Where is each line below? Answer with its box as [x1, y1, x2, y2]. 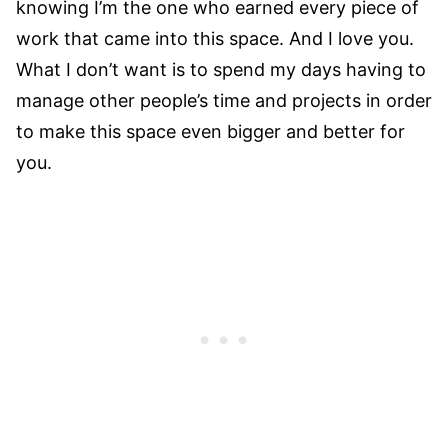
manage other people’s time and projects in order [16, 90, 432, 112]
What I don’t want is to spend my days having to [16, 59, 426, 81]
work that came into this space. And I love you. [16, 28, 414, 50]
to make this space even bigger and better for [16, 121, 405, 143]
